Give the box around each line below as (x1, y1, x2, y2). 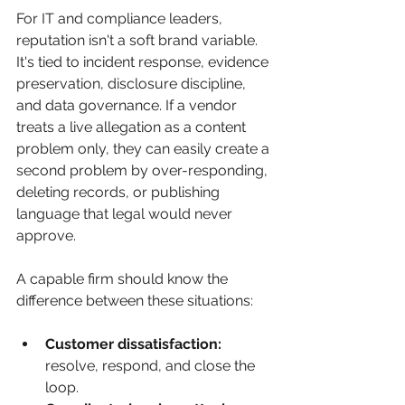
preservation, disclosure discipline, (16, 75, 250, 92)
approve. (16, 227, 76, 244)
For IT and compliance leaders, (16, 10, 226, 27)
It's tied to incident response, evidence (16, 53, 272, 71)
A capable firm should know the (16, 270, 231, 287)
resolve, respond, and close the (45, 357, 259, 374)
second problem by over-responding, (16, 162, 271, 179)
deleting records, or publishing (16, 184, 223, 201)
